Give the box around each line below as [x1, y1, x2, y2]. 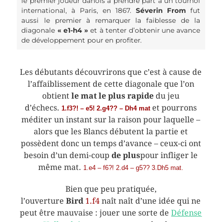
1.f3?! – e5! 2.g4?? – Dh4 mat [61, 104, 151, 112]
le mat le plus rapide [71, 91, 154, 101]
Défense [171, 208, 202, 218]
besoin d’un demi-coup [24, 150, 112, 160]
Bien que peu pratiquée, [65, 184, 157, 194]
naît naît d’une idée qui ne [100, 196, 201, 206]
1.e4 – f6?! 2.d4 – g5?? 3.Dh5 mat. [83, 164, 184, 171]
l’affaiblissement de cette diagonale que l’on [27, 79, 194, 89]
